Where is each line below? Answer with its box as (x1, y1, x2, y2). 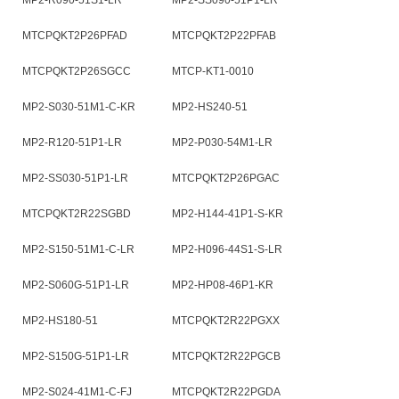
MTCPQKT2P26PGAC (172, 172, 280, 184)
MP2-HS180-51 (22, 314, 98, 327)
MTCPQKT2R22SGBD (22, 208, 131, 220)
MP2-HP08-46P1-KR (172, 279, 273, 291)
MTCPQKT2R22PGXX (172, 314, 280, 327)
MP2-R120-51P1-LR (22, 136, 122, 149)
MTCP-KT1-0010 (172, 65, 254, 77)
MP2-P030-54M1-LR (172, 136, 273, 149)
